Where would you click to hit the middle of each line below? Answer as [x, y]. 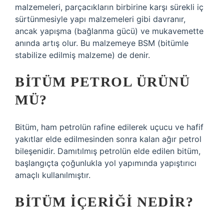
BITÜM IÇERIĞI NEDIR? [104, 202]
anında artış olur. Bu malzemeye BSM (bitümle [102, 43]
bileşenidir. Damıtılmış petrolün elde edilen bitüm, [108, 151]
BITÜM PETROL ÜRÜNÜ [102, 82]
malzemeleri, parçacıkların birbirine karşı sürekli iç [109, 7]
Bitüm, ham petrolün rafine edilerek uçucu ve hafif [109, 127]
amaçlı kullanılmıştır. [53, 175]
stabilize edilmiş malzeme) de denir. [82, 55]
